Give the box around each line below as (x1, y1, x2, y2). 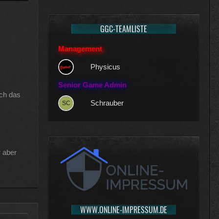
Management (58, 44, 102, 53)
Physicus (90, 63, 120, 71)
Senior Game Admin (58, 81, 127, 89)
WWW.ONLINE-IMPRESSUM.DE (80, 204, 167, 216)
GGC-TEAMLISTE (100, 23, 147, 35)
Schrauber (90, 99, 124, 107)
